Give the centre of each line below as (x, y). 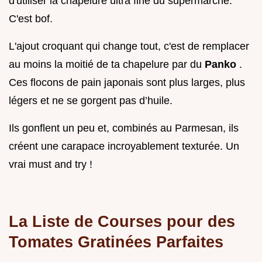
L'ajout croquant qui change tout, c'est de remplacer (129, 46)
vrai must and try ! (51, 165)
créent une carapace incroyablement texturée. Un (124, 146)
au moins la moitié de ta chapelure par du (107, 65)
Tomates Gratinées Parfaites (116, 242)
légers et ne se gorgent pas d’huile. (91, 101)
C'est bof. (31, 19)
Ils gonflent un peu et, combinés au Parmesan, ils (124, 128)
